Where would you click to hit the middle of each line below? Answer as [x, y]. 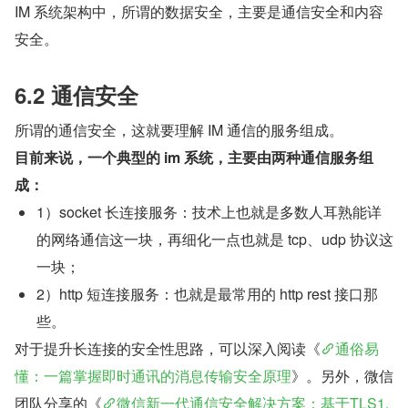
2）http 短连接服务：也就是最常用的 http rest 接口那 [207, 293]
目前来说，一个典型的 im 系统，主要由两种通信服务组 [194, 157]
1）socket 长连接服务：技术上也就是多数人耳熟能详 [209, 211]
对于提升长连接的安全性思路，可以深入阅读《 [168, 348]
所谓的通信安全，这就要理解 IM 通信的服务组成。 [179, 129]
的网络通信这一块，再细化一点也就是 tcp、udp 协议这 [215, 239]
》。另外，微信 [342, 375]
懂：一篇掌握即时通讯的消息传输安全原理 [153, 375]
